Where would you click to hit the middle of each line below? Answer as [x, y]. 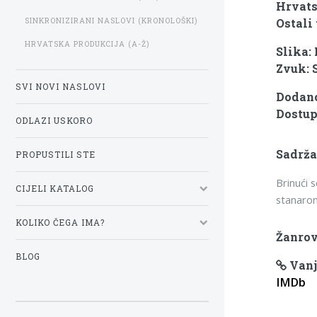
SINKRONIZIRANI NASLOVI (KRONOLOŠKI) [111, 20]
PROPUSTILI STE [56, 154]
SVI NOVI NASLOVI [60, 86]
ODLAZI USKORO [54, 120]
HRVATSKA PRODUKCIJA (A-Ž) [87, 44]
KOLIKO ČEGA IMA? [60, 222]
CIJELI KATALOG [55, 188]
